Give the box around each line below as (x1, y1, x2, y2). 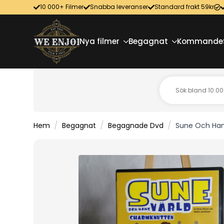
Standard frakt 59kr (154, 2, 214, 11)
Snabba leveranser (90, 2, 148, 11)
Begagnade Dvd (108, 120, 163, 131)
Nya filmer (79, 36, 120, 47)
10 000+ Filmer (40, 2, 83, 11)
